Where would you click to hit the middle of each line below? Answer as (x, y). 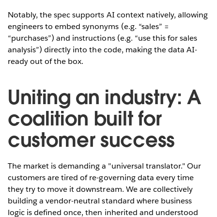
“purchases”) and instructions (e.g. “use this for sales (103, 38)
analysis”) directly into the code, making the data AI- (103, 49)
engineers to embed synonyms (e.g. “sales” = (88, 26)
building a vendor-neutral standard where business (100, 201)
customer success (91, 140)
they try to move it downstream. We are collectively (100, 189)
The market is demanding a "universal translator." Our (105, 166)
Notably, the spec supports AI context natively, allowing (108, 15)
